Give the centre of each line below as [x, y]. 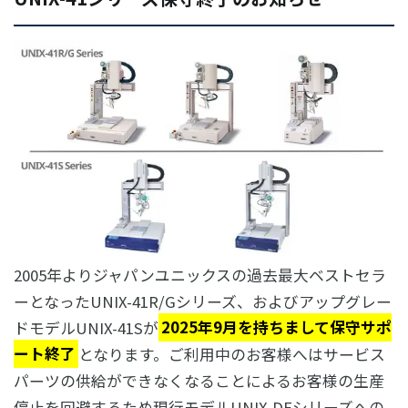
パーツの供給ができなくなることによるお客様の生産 [199, 380]
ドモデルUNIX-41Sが [86, 327]
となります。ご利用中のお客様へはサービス [232, 354]
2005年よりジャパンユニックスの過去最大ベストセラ [200, 275]
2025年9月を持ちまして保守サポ [277, 327]
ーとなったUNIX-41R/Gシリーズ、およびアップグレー [203, 301]
